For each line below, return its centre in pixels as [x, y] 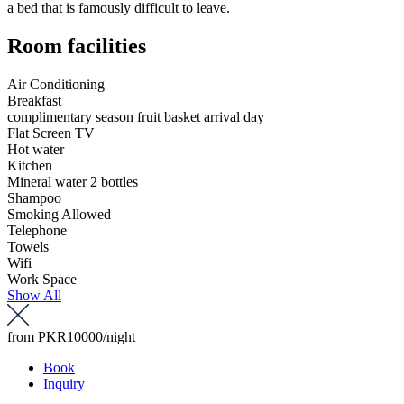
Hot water [36, 149]
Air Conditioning [56, 84]
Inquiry [64, 383]
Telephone [37, 230]
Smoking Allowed [59, 214]
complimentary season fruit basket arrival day [136, 116]
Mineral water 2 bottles [73, 181]
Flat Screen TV [51, 133]
